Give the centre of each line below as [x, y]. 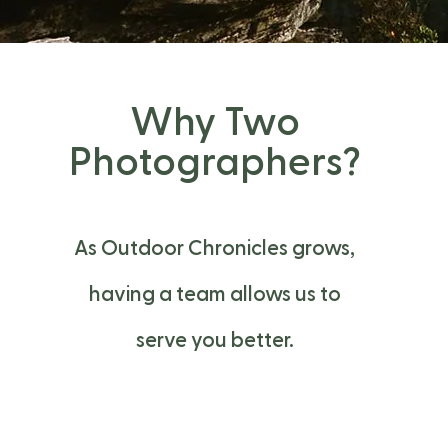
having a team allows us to [214, 294]
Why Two [214, 123]
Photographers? [214, 163]
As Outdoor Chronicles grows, [215, 248]
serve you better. [214, 340]
